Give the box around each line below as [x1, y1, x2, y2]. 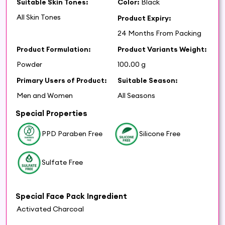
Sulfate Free [42, 158, 83, 167]
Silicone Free [139, 129, 180, 139]
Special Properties [16, 108, 87, 118]
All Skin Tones [17, 12, 61, 22]
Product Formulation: [17, 44, 91, 54]
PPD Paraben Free [42, 129, 102, 139]
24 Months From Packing [118, 28, 201, 38]
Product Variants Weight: [118, 44, 207, 54]
